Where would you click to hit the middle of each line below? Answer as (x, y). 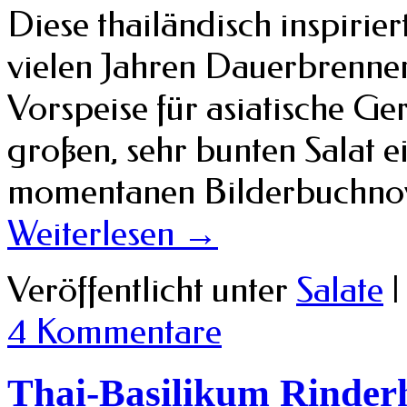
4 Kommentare (114, 331)
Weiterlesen (95, 233)
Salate (340, 289)
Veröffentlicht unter (148, 289)
